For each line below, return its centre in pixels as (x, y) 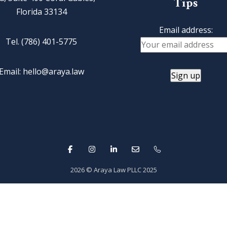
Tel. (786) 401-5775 (41, 42)
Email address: (186, 30)
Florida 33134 (41, 12)
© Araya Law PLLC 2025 (121, 169)
